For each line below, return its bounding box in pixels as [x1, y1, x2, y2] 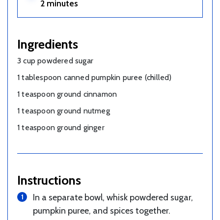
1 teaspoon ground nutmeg [17, 106, 110, 115]
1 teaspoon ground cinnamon [17, 89, 117, 99]
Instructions [17, 172, 81, 188]
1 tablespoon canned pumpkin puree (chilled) [17, 72, 172, 82]
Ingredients [17, 36, 78, 52]
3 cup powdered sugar [17, 55, 93, 65]
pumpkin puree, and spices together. [33, 205, 170, 216]
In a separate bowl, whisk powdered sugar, [33, 192, 193, 203]
